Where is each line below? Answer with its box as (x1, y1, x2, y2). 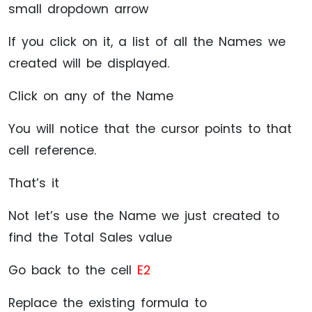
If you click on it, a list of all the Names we (8, 33, 286, 50)
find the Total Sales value (8, 228, 172, 246)
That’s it (8, 174, 59, 192)
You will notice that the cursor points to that (8, 120, 292, 137)
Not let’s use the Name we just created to (8, 207, 279, 224)
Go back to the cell (8, 261, 137, 279)
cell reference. (8, 141, 96, 159)
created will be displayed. (8, 54, 169, 72)
